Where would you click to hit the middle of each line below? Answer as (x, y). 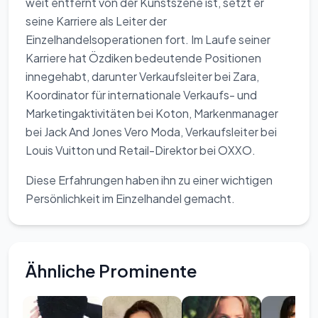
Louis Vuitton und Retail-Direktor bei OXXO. (141, 150)
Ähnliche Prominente (111, 270)
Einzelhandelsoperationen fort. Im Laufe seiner (148, 39)
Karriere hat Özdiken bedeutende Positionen (143, 58)
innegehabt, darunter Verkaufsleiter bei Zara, (142, 76)
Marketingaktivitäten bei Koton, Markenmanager (152, 113)
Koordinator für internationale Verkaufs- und (141, 95)
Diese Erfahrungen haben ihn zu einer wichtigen (149, 180)
